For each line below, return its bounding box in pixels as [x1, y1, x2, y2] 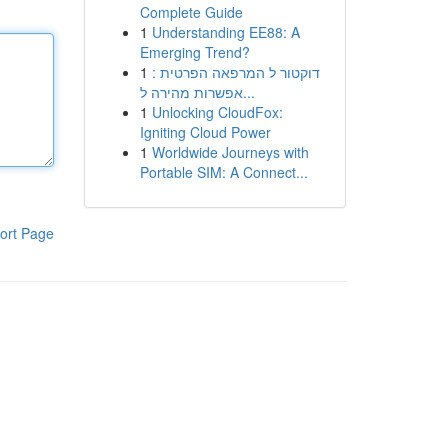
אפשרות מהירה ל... [242, 82, 255, 102]
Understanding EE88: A [151, 22, 300, 42]
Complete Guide [139, 2, 243, 22]
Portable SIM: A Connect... [139, 162, 308, 182]
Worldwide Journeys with [151, 142, 309, 162]
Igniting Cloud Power [139, 122, 271, 142]
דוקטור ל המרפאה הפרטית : [151, 62, 320, 82]
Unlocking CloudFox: [151, 102, 283, 122]
